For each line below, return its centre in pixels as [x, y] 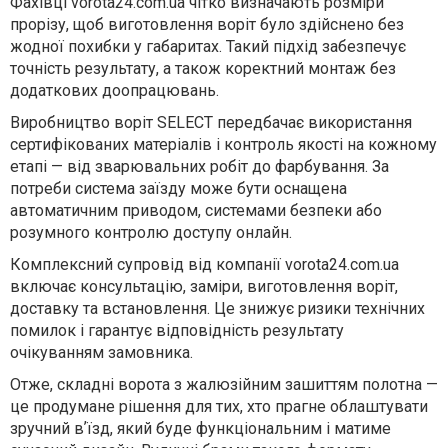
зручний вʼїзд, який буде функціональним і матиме [200, 429]
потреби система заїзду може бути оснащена [178, 189]
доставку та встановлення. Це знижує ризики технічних [217, 309]
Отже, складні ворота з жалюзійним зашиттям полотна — [224, 385]
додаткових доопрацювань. [114, 91]
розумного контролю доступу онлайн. [151, 233]
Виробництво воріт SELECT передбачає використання [211, 123]
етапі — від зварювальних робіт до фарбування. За [199, 167]
